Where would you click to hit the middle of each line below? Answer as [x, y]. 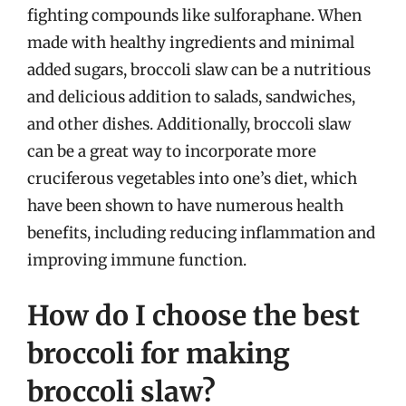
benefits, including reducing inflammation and [201, 232]
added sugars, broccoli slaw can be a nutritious [199, 69]
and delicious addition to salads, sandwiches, [191, 97]
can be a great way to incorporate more [172, 151]
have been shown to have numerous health [185, 205]
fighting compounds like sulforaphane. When [194, 15]
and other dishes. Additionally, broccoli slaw [189, 124]
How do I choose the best [193, 315]
